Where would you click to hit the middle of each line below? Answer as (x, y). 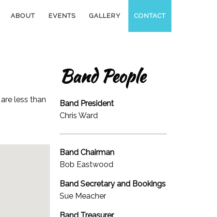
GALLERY (105, 16)
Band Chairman (87, 152)
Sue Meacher (83, 196)
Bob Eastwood (87, 164)
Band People (103, 76)
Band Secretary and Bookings (113, 184)
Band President (87, 103)
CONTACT (150, 16)
